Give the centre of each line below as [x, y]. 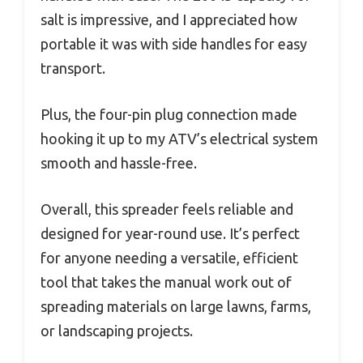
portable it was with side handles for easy [174, 44]
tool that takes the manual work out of [166, 282]
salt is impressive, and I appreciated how [169, 20]
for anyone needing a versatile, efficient [169, 258]
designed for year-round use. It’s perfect [170, 234]
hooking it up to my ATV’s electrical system [179, 139]
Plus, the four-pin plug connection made [169, 115]
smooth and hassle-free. [119, 163]
